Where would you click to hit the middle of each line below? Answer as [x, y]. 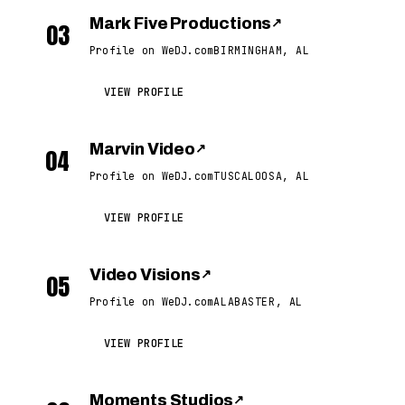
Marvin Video [142, 149]
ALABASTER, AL [258, 301]
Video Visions [145, 275]
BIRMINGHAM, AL [262, 50]
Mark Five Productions [181, 24]
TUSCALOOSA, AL [262, 176]
